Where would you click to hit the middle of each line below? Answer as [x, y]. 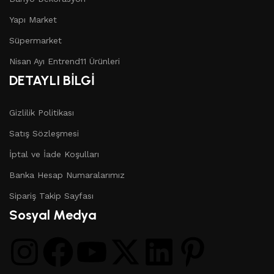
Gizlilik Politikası [42, 112]
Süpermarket [35, 40]
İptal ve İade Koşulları [54, 154]
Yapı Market [33, 19]
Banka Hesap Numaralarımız [67, 175]
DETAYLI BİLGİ [52, 80]
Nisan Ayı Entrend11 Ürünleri [65, 61]
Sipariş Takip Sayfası [51, 195]
